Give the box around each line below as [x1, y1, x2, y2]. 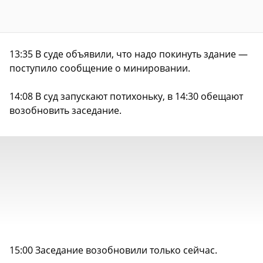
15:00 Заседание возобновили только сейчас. [9, 244, 217, 257]
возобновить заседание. [9, 104, 122, 117]
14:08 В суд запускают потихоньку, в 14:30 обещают [9, 90, 243, 103]
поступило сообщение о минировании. [9, 62, 190, 75]
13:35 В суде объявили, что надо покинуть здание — [9, 48, 248, 61]
